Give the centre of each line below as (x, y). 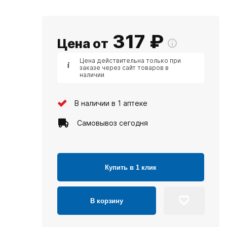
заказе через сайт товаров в (124, 68)
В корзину (107, 201)
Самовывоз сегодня (112, 123)
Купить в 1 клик (131, 167)
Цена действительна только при (130, 61)
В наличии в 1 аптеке (111, 103)
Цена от (83, 44)
